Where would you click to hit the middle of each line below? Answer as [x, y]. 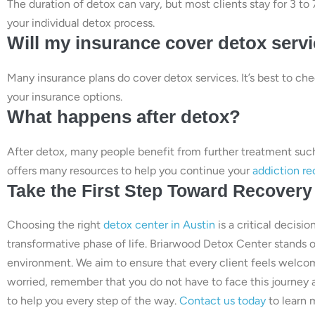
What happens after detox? [124, 116]
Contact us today [223, 300]
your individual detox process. [81, 22]
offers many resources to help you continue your [130, 170]
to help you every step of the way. [93, 300]
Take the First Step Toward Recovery [160, 190]
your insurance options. [65, 96]
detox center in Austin [159, 224]
